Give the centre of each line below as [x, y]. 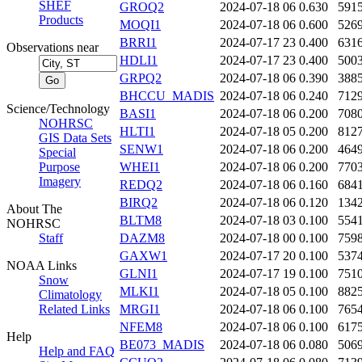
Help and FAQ [77, 351]
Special [57, 152]
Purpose [59, 167]
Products [61, 20]
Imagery [60, 181]
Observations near [53, 47]
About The [34, 209]
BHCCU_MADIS [167, 96]
